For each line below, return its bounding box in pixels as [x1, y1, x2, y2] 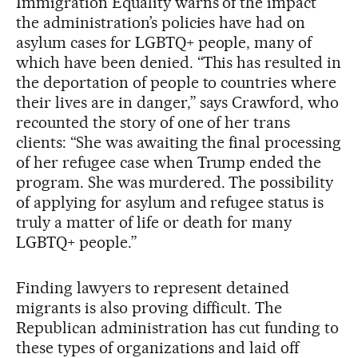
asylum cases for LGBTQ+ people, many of [16, 32, 312, 52]
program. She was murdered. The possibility [16, 172, 334, 192]
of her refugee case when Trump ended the [16, 152, 322, 172]
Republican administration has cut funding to [16, 317, 340, 337]
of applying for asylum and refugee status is [16, 192, 324, 212]
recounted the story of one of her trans [16, 112, 291, 132]
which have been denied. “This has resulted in [16, 52, 342, 72]
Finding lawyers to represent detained [16, 277, 290, 297]
